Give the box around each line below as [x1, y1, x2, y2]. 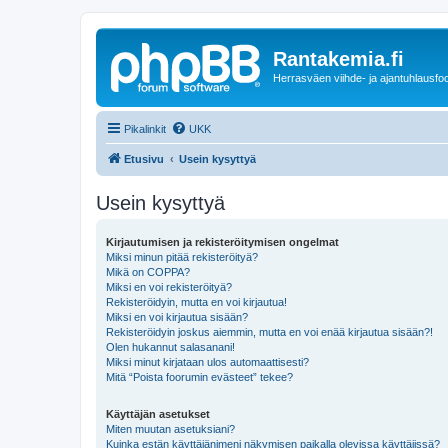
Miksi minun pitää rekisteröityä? [106, 250, 258, 263]
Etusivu [124, 152, 164, 165]
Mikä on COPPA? [106, 265, 190, 278]
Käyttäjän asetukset [106, 407, 210, 420]
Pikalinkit [124, 122, 166, 135]
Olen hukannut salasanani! [106, 340, 235, 353]
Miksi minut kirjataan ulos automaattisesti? [106, 355, 309, 368]
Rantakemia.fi [273, 48, 404, 70]
